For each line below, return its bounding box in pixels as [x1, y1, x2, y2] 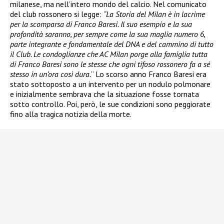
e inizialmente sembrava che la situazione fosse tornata [10, 88, 199, 99]
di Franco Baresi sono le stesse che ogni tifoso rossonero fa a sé [10, 58, 210, 69]
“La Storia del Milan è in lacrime [103, 8, 205, 19]
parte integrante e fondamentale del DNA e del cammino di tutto [10, 38, 213, 49]
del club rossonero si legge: [10, 8, 103, 19]
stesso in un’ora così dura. [10, 68, 91, 79]
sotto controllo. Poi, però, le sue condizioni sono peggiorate [10, 98, 210, 109]
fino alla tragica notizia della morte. [10, 108, 131, 119]
